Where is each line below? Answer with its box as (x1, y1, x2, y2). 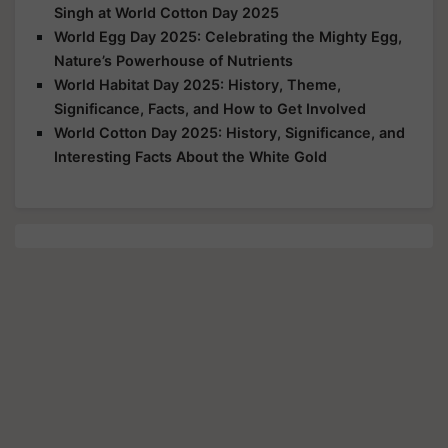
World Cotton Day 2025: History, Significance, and (54, 123, 405, 141)
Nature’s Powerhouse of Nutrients (54, 51, 293, 69)
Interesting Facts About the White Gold (54, 147, 327, 165)
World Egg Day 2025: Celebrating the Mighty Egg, (54, 27, 402, 45)
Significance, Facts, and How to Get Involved (54, 99, 366, 117)
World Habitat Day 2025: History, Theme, (54, 75, 341, 93)
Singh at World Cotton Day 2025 (54, 3, 279, 21)
